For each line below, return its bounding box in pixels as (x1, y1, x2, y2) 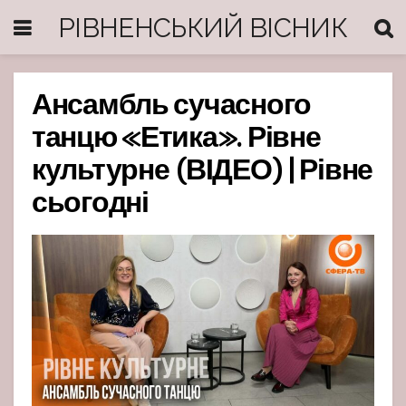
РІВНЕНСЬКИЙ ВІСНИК (58, 11, 347, 43)
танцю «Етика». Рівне (32, 116, 321, 163)
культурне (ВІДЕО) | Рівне (32, 149, 372, 196)
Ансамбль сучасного (32, 83, 311, 130)
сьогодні (32, 181, 149, 228)
